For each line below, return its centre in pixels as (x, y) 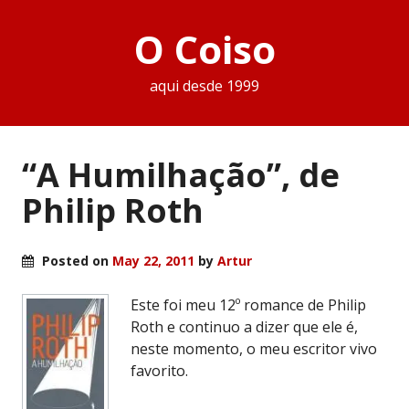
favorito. (159, 370)
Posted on (75, 260)
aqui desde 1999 (204, 86)
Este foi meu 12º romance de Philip (248, 304)
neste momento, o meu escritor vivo (254, 348)
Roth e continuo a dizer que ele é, (244, 326)
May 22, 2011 (153, 260)
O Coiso (204, 49)
